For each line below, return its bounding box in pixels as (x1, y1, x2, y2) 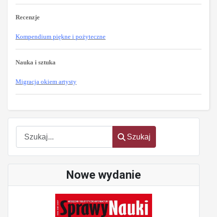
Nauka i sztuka (15, 58, 56, 66)
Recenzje (15, 13, 40, 21)
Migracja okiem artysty (15, 77, 77, 85)
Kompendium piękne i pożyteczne (15, 32, 106, 40)
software (15, 111, 45, 120)
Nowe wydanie (66, 168, 141, 182)
